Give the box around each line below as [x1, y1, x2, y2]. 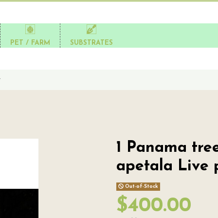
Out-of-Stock [123, 184, 158, 190]
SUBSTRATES [70, 39, 113, 47]
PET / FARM [10, 39, 50, 47]
